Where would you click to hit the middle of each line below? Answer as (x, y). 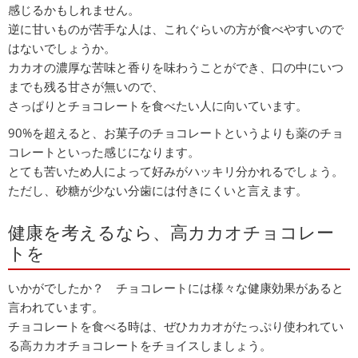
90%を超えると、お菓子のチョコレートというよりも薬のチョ (176, 133)
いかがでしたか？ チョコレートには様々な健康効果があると (176, 288)
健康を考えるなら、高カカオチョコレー (171, 232)
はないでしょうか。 (62, 48)
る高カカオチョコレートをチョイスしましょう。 (140, 345)
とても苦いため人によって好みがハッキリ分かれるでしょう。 (176, 171)
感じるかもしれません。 (74, 10)
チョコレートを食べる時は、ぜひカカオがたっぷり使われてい (176, 326)
